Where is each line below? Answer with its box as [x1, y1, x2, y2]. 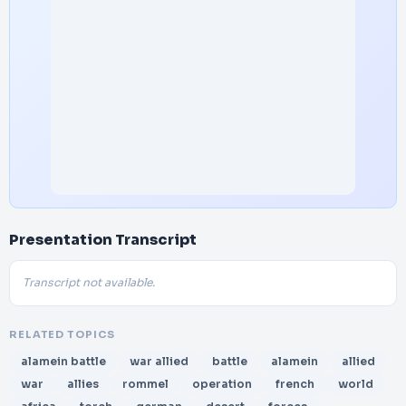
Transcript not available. [23, 275, 155, 290]
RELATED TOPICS [9, 328, 115, 341]
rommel [122, 377, 169, 391]
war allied [130, 354, 188, 368]
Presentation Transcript [9, 230, 197, 249]
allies [67, 377, 99, 391]
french [275, 377, 314, 391]
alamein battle [21, 354, 106, 368]
